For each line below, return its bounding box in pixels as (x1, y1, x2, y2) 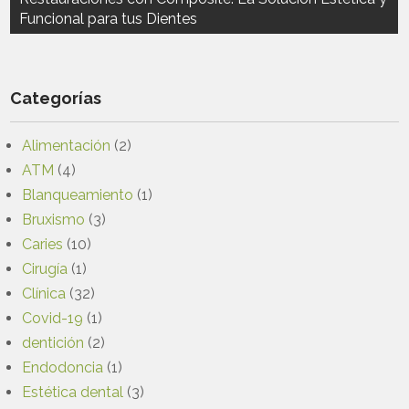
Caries (22, 235, 64, 253)
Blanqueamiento (22, 185, 134, 204)
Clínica (22, 284, 67, 302)
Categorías (10, 88, 102, 108)
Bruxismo (22, 210, 86, 228)
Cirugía (22, 259, 68, 278)
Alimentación (22, 136, 111, 154)
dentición (22, 333, 85, 351)
